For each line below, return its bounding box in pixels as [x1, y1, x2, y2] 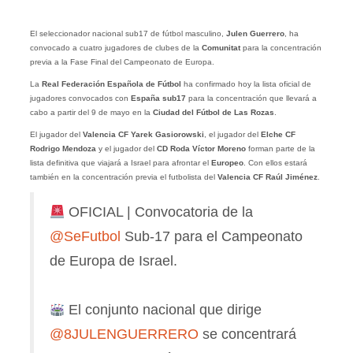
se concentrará [198, 326, 296, 343]
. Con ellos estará [243, 158, 307, 168]
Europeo [210, 158, 243, 168]
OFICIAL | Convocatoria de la [65, 204, 254, 221]
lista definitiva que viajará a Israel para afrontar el [29, 158, 211, 168]
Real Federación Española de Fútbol [41, 80, 181, 89]
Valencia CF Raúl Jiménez [217, 173, 318, 182]
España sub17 [130, 94, 186, 103]
